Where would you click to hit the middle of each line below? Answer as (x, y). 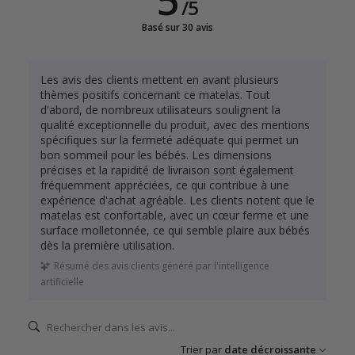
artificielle (62, 281)
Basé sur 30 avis (177, 27)
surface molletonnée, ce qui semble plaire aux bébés (175, 230)
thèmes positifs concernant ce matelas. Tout (155, 94)
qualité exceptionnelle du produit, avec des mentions (175, 124)
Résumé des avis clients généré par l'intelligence (162, 265)
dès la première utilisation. (107, 245)
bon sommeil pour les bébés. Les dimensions (156, 155)
